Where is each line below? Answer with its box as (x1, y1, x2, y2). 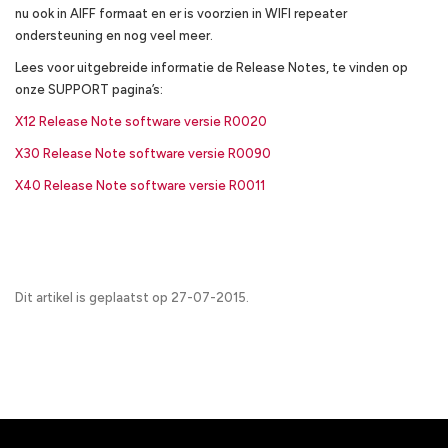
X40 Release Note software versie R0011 (15, 178, 265, 193)
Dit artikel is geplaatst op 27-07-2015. (15, 290, 249, 305)
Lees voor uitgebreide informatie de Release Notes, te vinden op (15, 60, 408, 75)
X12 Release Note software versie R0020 (15, 114, 267, 129)
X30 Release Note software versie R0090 (15, 146, 271, 161)
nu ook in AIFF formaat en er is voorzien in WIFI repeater (15, 6, 347, 21)
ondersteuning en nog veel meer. (15, 28, 213, 43)
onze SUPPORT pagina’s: (15, 82, 163, 97)
